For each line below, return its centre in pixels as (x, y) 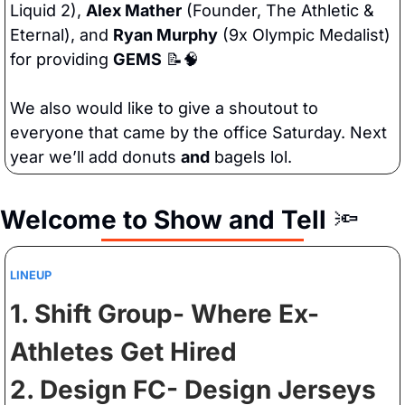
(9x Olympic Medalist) (304, 35)
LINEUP (31, 276)
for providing (61, 60)
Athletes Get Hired (127, 352)
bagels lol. (251, 157)
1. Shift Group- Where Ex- (165, 314)
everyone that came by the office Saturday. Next (198, 133)
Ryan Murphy (165, 35)
